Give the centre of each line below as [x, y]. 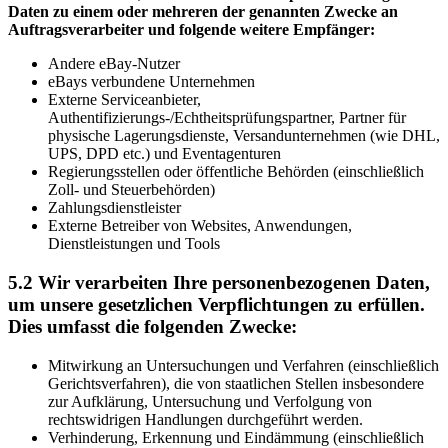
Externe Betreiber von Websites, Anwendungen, [200, 226]
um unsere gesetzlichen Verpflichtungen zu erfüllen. [216, 305]
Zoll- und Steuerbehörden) [131, 190]
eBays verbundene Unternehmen [151, 82]
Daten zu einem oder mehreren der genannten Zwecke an [203, 12]
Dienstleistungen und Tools [134, 244]
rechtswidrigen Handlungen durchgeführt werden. [205, 419]
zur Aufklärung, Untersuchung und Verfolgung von [210, 401]
